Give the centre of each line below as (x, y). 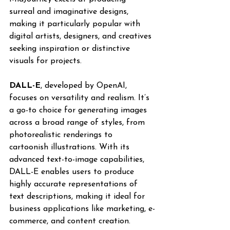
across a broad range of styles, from (78, 123)
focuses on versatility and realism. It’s (81, 98)
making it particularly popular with (76, 24)
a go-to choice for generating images (79, 110)
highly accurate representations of (75, 184)
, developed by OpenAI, (85, 86)
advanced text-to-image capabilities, (78, 160)
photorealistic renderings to (62, 135)
